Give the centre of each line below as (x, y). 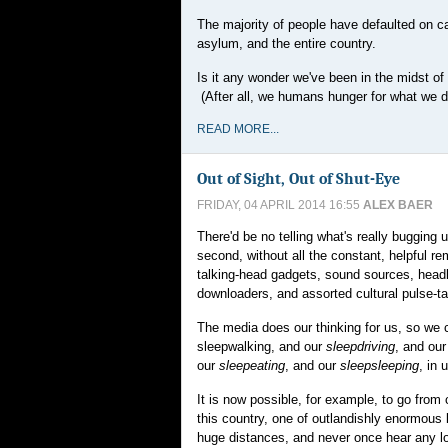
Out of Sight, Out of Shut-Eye (298, 178)
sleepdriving (360, 346)
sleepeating (252, 365)
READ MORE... (238, 129)
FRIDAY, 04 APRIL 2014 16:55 (280, 205)
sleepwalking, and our (261, 346)
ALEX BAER (398, 205)
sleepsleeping (379, 365)
